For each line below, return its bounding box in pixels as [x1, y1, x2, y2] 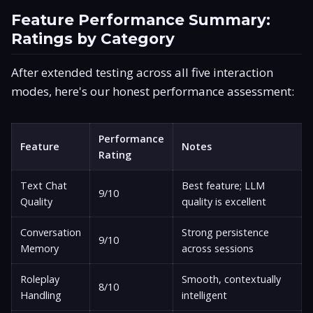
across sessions [182, 241, 254, 255]
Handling [20, 288, 61, 302]
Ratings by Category [11, 29, 175, 48]
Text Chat [20, 178, 67, 192]
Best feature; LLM [182, 178, 265, 192]
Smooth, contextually [182, 272, 281, 286]
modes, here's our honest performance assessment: [11, 82, 294, 99]
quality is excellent [182, 194, 266, 208]
